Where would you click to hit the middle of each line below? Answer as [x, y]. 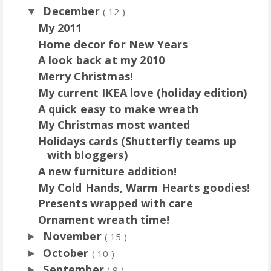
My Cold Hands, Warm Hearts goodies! [144, 187]
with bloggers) [87, 155]
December [73, 11]
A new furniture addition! [107, 171]
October [67, 253]
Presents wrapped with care [115, 204]
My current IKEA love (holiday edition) [142, 92]
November [74, 236]
